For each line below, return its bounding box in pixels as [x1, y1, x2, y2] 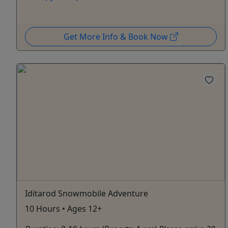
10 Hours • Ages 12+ [25, 203, 102, 214]
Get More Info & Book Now [63, 31, 170, 43]
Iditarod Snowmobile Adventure [25, 187, 148, 199]
